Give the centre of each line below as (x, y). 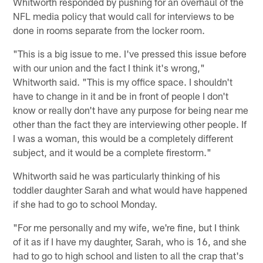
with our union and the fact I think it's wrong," (109, 68)
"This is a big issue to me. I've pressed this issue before (130, 54)
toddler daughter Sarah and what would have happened (130, 190)
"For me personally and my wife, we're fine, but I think (127, 227)
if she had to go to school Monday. (85, 204)
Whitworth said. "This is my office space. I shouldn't (123, 82)
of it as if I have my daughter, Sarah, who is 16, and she (130, 242)
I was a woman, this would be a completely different (123, 138)
